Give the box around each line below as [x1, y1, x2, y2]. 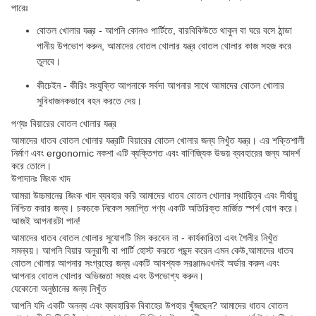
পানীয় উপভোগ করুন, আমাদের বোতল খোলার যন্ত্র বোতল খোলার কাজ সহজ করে [37, 40, 291, 52]
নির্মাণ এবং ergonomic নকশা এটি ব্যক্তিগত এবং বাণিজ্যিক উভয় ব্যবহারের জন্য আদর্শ [11, 147, 300, 159]
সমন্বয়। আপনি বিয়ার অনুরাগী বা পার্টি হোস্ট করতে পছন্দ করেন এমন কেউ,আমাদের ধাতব [11, 245, 293, 257]
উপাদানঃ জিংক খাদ [11, 173, 71, 185]
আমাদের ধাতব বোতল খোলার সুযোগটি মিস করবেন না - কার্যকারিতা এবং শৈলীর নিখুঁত [11, 232, 278, 244]
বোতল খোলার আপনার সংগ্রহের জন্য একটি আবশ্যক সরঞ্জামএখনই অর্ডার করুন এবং [11, 257, 279, 269]
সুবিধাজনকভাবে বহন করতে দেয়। [37, 95, 142, 107]
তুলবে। [37, 56, 61, 68]
